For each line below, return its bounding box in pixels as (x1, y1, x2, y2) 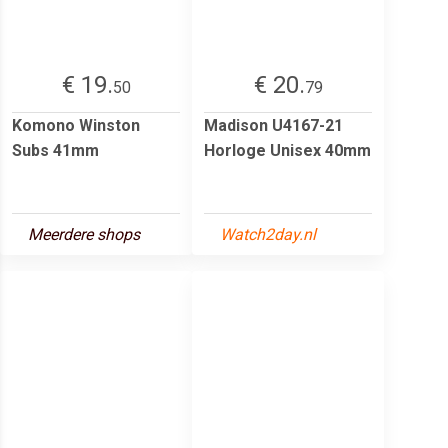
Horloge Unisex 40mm (204, 140, 371, 160)
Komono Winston (12, 115, 140, 135)
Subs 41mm (12, 140, 99, 160)
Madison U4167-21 (204, 115, 343, 135)
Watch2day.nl (220, 224, 316, 244)
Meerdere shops (28, 224, 140, 244)
